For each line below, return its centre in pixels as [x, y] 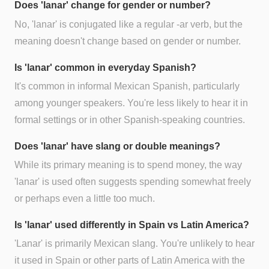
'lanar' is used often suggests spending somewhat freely [133, 181]
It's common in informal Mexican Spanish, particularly [127, 86]
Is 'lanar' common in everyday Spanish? [105, 67]
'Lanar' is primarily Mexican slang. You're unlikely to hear [134, 244]
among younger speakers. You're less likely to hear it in [131, 103]
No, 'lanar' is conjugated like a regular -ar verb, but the [128, 24]
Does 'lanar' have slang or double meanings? [117, 146]
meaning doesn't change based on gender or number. [128, 41]
